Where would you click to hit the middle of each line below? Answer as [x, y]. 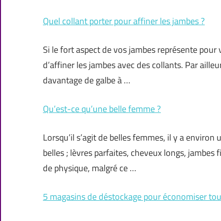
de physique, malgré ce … [90, 168]
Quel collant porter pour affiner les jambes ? [124, 21]
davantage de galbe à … [87, 80]
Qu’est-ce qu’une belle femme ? [102, 109]
